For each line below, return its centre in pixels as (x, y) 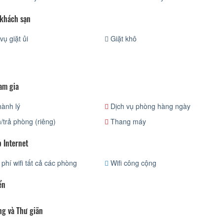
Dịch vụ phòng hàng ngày (150, 106)
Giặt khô (123, 38)
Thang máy (128, 121)
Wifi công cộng (133, 163)
